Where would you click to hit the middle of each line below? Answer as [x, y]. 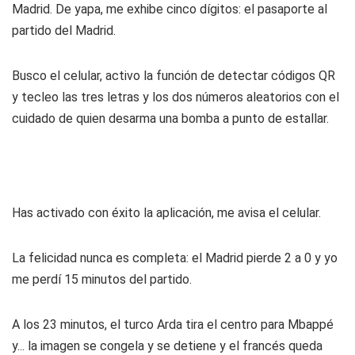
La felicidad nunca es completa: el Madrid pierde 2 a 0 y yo [175, 258]
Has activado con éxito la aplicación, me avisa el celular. [166, 213]
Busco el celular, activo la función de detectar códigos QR [174, 76]
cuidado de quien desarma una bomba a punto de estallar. [170, 118]
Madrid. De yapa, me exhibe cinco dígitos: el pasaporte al [170, 9]
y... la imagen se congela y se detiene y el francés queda [167, 346]
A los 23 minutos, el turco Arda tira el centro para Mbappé [173, 324]
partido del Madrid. [64, 31]
